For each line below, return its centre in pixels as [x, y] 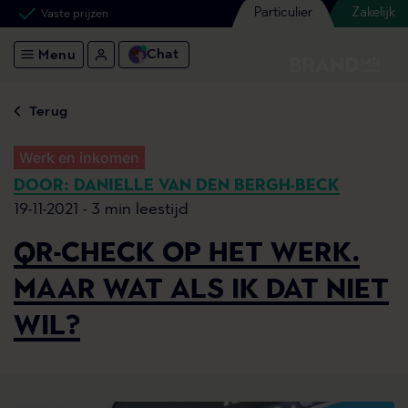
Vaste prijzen [75, 14]
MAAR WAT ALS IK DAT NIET [201, 291]
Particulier [283, 13]
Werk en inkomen [79, 158]
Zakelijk [373, 13]
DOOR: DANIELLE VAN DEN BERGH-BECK [177, 187]
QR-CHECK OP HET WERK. [187, 255]
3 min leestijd [140, 209]
